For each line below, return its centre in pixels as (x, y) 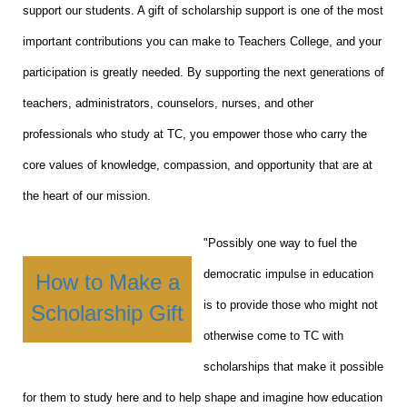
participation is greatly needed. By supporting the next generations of (203, 72)
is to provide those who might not (291, 304)
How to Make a (107, 282)
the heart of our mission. (87, 195)
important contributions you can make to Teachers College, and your (202, 41)
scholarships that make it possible (293, 366)
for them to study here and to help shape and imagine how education (203, 397)
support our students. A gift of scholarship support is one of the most (203, 10)
